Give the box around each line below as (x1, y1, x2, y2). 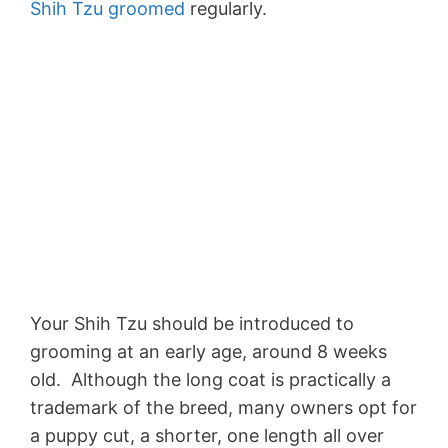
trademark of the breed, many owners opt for (30, 397, 417, 419)
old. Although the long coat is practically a (30, 369, 391, 391)
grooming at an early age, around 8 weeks (30, 341, 387, 363)
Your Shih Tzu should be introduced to (30, 313, 354, 335)
